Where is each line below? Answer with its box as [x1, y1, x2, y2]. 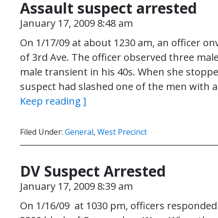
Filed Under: [20, 127, 65, 137]
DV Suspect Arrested [20, 161, 166, 181]
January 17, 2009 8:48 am [20, 17, 133, 30]
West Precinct [97, 127, 147, 137]
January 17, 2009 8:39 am [20, 180, 133, 193]
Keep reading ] [20, 94, 86, 108]
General [65, 127, 93, 137]
